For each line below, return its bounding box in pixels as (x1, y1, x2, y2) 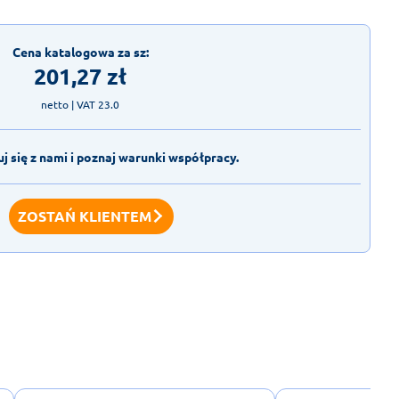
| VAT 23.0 (69, 96, 119, 111)
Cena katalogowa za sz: (12, 43, 149, 60)
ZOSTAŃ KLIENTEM (17, 206, 151, 225)
